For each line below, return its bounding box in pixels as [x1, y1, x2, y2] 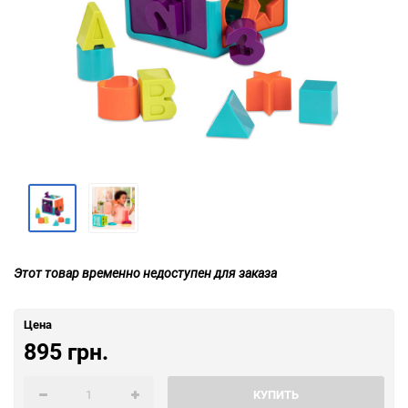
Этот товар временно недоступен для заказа [14, 264, 277, 281]
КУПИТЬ [253, 386, 300, 403]
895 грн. [24, 336, 108, 366]
